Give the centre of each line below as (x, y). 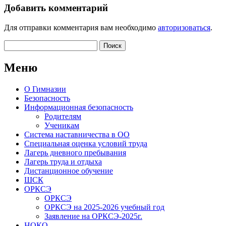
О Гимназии (45, 89)
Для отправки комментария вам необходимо (81, 27)
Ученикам (62, 125)
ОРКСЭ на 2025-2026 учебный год (104, 207)
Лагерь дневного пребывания (75, 152)
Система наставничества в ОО (77, 134)
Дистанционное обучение (69, 171)
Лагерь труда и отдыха (63, 161)
